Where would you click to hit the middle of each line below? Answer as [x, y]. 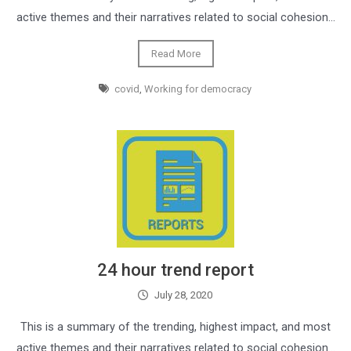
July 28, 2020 [183, 295]
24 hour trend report [175, 270]
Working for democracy [198, 89]
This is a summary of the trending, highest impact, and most [175, 327]
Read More [175, 54]
